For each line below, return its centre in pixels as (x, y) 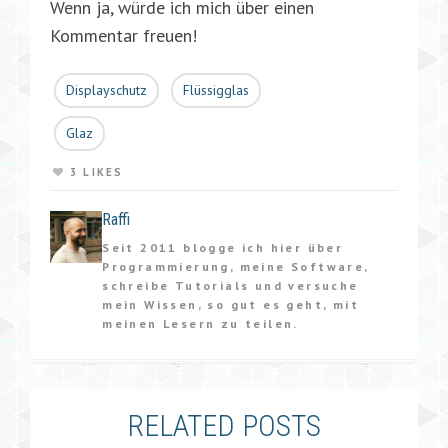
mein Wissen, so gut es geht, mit (230, 304)
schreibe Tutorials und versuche (230, 285)
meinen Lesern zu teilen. (200, 323)
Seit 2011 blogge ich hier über (223, 247)
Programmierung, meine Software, (235, 266)
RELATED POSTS (224, 425)
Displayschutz (106, 89)
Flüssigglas (216, 89)
